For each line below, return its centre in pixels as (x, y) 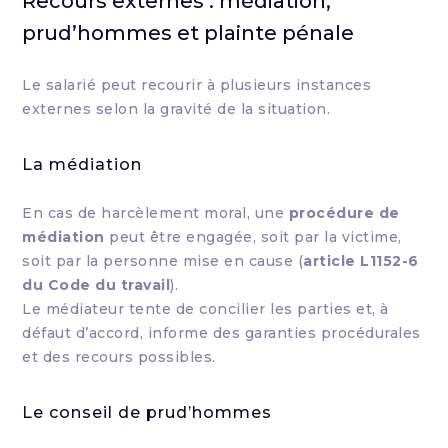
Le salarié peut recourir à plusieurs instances (197, 85)
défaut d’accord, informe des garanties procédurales (221, 333)
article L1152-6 (361, 261)
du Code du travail (96, 285)
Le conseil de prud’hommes (147, 412)
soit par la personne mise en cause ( (163, 261)
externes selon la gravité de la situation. (176, 109)
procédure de (344, 213)
